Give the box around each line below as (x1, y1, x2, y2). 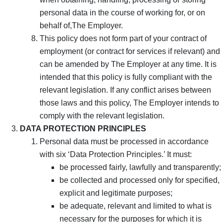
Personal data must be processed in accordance (40, 137, 209, 146)
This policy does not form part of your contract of (40, 34, 207, 43)
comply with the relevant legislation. (40, 111, 165, 120)
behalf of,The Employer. (40, 21, 123, 30)
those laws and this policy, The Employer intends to (40, 98, 219, 107)
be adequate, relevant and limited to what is (59, 201, 212, 210)
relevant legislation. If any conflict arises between (40, 85, 211, 94)
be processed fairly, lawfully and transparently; (59, 163, 221, 171)
